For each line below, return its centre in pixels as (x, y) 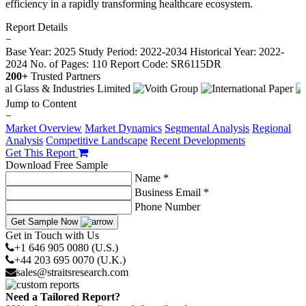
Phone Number (167, 207)
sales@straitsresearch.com (72, 273)
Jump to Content (41, 104)
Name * (152, 178)
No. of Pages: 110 (69, 64)
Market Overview (44, 128)
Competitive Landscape (97, 141)
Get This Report (42, 153)
